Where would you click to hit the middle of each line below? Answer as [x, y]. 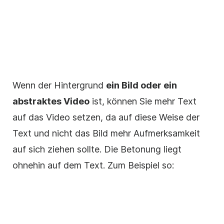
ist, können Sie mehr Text [143, 101]
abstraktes [38, 101]
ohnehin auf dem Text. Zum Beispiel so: [93, 165]
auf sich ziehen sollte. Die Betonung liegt [97, 149]
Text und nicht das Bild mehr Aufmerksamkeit [106, 133]
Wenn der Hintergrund [59, 85]
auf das [29, 117]
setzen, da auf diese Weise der [135, 117]
